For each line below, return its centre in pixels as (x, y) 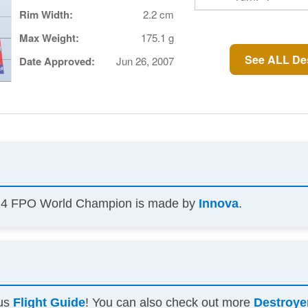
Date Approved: (57, 62)
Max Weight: (49, 38)
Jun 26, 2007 (145, 61)
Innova (219, 204)
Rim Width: (46, 15)
